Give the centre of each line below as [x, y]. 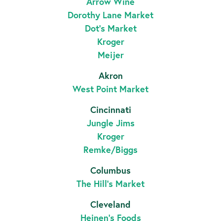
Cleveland [110, 204]
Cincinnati [110, 110]
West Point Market [110, 89]
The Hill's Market [110, 184]
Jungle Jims [110, 123]
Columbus [110, 170]
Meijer [110, 55]
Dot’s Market [110, 28]
